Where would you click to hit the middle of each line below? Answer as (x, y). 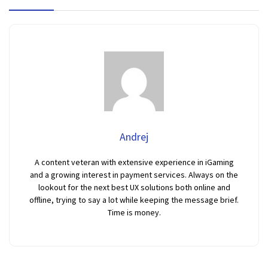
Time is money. (134, 212)
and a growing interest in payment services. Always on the (134, 175)
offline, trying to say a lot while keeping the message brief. (134, 200)
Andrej (134, 137)
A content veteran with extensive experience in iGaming (134, 162)
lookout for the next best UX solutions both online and (134, 187)
